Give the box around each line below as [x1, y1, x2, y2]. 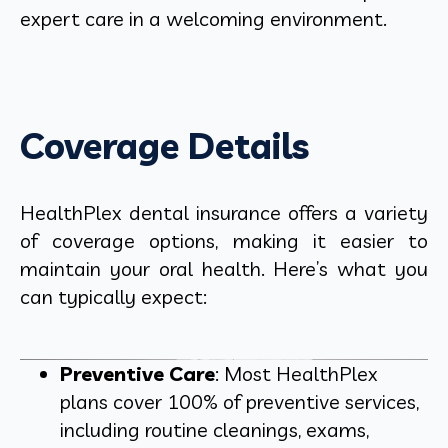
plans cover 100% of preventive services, [60, 389, 419, 415]
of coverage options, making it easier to [20, 228, 428, 254]
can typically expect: [20, 284, 207, 310]
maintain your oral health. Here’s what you [20, 256, 428, 282]
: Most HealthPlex [215, 361, 378, 387]
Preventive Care [60, 361, 215, 387]
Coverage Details [20, 123, 309, 169]
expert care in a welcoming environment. [20, 6, 387, 32]
